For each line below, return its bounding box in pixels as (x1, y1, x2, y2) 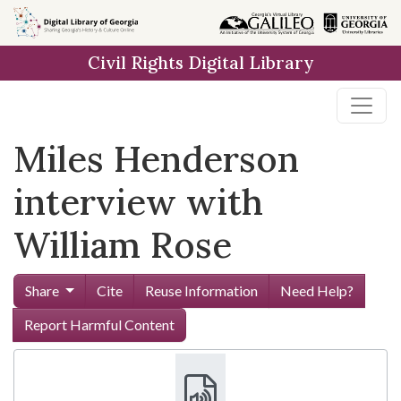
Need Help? (279, 282, 354, 299)
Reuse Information (144, 282, 258, 299)
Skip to (23, 13, 66, 30)
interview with (13, 179, 263, 225)
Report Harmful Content (24, 316, 175, 333)
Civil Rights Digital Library (88, 52, 313, 73)
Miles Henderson (13, 136, 299, 182)
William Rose (13, 222, 232, 268)
